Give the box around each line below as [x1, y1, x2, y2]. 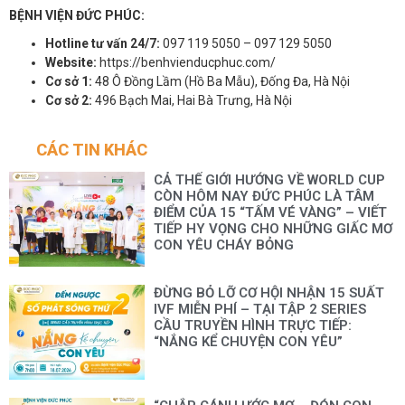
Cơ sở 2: [45, 93, 95, 108]
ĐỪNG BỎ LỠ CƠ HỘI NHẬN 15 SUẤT [153, 284, 384, 301]
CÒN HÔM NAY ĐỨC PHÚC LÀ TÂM [153, 188, 374, 204]
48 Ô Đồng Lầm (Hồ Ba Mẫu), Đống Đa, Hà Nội [92, 74, 350, 89]
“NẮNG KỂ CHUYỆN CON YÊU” [153, 333, 343, 350]
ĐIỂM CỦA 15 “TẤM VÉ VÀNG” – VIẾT [153, 204, 387, 221]
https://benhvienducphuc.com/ [99, 55, 276, 70]
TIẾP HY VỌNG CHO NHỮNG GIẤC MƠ [153, 221, 392, 237]
